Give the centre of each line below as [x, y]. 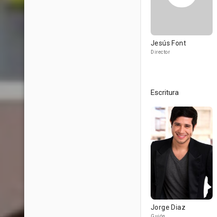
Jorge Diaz [168, 207]
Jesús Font [168, 43]
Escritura [165, 93]
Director [160, 52]
